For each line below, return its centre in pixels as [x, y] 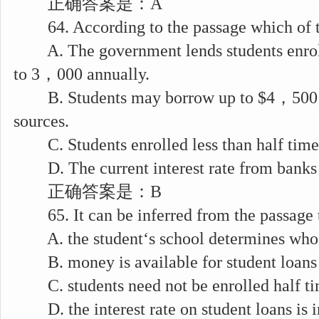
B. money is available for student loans [165, 262]
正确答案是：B [88, 192]
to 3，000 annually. [82, 74]
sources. [41, 121]
